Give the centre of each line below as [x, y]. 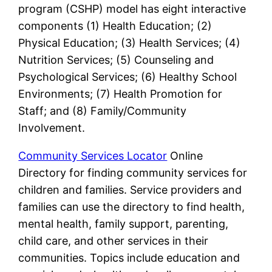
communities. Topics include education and [129, 258]
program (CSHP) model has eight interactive [132, 9]
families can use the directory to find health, [132, 207]
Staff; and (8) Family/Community [103, 111]
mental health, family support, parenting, [124, 224]
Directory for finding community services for [133, 173]
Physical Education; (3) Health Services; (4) [130, 43]
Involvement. [52, 128]
